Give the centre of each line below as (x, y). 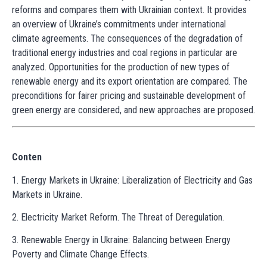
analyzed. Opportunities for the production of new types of (121, 67)
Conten (27, 157)
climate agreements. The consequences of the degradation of (127, 39)
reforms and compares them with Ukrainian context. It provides (129, 10)
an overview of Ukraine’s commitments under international (119, 24)
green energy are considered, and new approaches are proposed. (133, 110)
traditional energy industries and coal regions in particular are (125, 53)
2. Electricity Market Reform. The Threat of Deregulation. (118, 217)
